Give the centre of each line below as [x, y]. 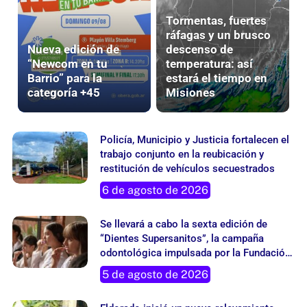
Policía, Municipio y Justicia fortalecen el [195, 140]
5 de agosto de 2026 [155, 275]
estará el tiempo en [217, 78]
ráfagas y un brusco [218, 35]
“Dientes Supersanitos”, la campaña [182, 239]
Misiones [191, 93]
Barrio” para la [65, 78]
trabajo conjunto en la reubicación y [182, 155]
